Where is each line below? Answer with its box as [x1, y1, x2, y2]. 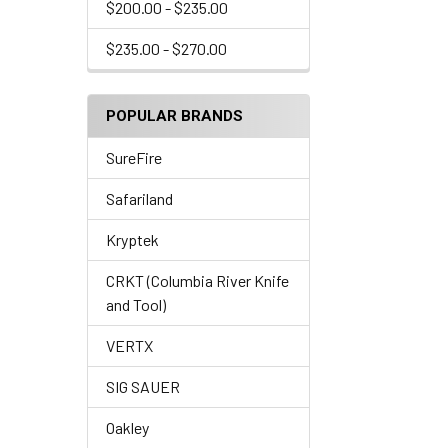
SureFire [106, 148, 162, 167]
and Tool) [106, 295, 166, 314]
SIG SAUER [106, 377, 180, 396]
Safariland [106, 189, 173, 208]
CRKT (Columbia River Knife [106, 271, 289, 290]
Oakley [106, 418, 149, 437]
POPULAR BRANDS [106, 107, 243, 125]
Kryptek [106, 230, 159, 249]
